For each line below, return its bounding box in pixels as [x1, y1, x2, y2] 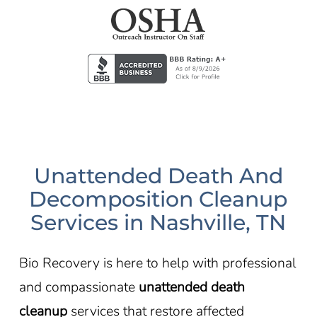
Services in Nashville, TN [30, 209, 287, 236]
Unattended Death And [33, 162, 283, 189]
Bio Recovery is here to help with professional [18, 253, 296, 272]
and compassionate [18, 277, 139, 296]
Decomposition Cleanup [29, 185, 288, 212]
